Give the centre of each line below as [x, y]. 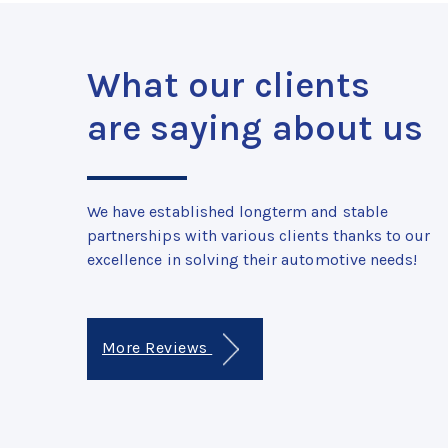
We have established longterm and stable [237, 212]
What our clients [228, 85]
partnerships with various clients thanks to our [259, 236]
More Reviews [157, 348]
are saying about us [255, 128]
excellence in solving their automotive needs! [252, 260]
